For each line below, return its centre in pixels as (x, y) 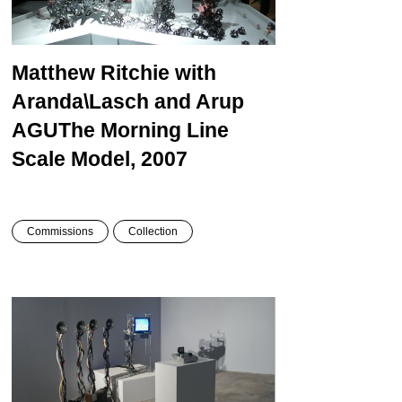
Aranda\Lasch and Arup (127, 102)
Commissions (60, 232)
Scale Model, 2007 (99, 159)
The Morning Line (143, 131)
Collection (153, 232)
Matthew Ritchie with (114, 73)
